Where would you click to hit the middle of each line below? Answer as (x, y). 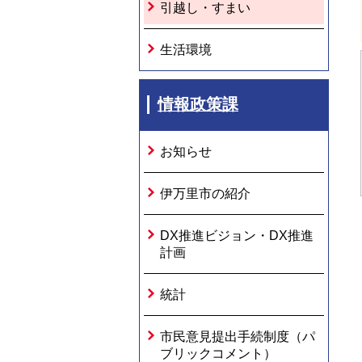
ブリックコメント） (218, 354)
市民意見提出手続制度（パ (238, 337)
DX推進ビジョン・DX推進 (237, 236)
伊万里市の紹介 (205, 194)
